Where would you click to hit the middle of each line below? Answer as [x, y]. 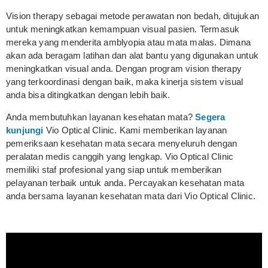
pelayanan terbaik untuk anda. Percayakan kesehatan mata [125, 182]
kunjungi [25, 130]
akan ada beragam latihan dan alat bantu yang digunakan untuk [133, 56]
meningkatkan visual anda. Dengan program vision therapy [124, 69]
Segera [210, 117]
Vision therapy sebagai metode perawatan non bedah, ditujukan [133, 16]
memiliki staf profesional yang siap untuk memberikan [114, 169]
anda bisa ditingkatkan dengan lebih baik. [88, 95]
